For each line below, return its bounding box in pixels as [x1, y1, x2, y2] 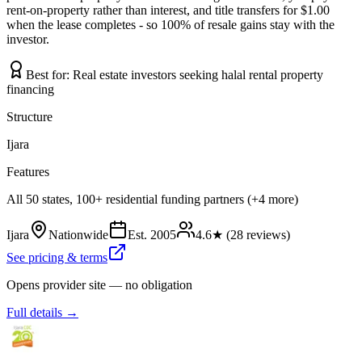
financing [6, 82, 54, 96]
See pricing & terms [6, 250, 107, 264]
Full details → [6, 305, 78, 319]
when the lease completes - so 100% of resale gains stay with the [6, 17, 335, 32]
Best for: [26, 67, 73, 82]
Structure [6, 109, 53, 124]
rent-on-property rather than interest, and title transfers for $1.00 [6, 2, 330, 17]
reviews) [243, 227, 290, 242]
